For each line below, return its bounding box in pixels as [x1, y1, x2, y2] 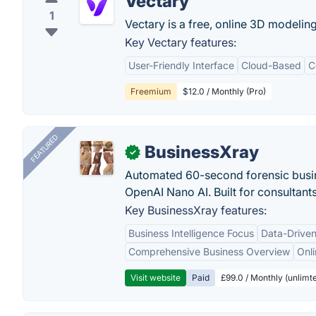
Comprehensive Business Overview [128, 245, 290, 257]
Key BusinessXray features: [125, 203, 267, 217]
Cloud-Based [241, 59, 301, 71]
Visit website [130, 272, 181, 283]
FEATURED [28, 133, 60, 164]
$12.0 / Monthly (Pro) [183, 86, 266, 97]
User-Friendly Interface [128, 59, 234, 71]
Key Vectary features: [125, 35, 236, 49]
